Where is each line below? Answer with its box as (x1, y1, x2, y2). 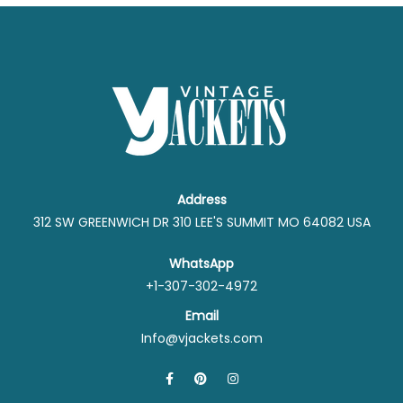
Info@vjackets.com (140, 328, 263, 347)
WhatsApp (169, 254, 234, 273)
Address (176, 190, 227, 209)
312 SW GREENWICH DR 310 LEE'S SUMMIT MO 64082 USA (32, 212, 371, 231)
